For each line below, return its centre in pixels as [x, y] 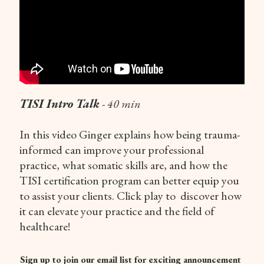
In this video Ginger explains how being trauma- [130, 134]
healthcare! [45, 226]
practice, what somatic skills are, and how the [123, 165]
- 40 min [120, 103]
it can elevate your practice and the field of [117, 211]
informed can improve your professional [112, 149]
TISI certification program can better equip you [129, 180]
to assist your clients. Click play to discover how [131, 195]
